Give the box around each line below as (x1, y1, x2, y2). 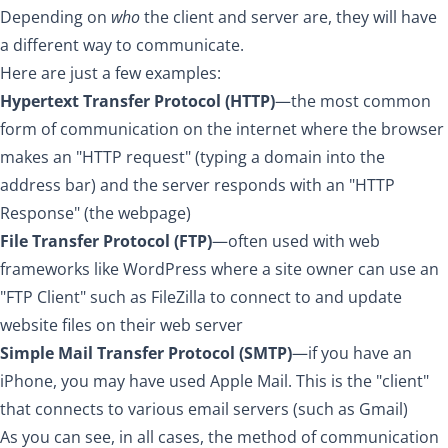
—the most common (275, 89, 431, 112)
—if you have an (292, 341, 412, 364)
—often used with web (212, 229, 380, 252)
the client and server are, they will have (140, 5, 437, 28)
